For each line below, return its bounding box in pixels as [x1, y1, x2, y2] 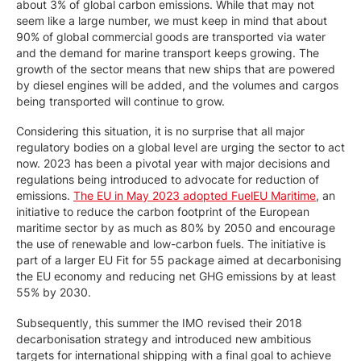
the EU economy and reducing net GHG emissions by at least [16, 269, 336, 283]
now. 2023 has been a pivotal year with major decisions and [16, 156, 330, 170]
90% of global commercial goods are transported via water [16, 29, 326, 44]
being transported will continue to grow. [16, 93, 228, 108]
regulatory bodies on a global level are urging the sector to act [16, 140, 345, 154]
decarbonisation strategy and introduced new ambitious [16, 331, 311, 346]
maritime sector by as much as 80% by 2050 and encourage [16, 221, 335, 234]
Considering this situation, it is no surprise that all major [16, 124, 305, 138]
